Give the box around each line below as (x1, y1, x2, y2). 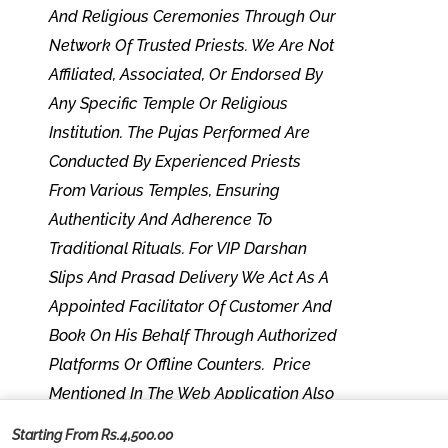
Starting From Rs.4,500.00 (12, 426, 173, 443)
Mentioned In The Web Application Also (48, 384, 334, 403)
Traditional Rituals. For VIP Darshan (48, 239, 307, 258)
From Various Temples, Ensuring (48, 181, 280, 200)
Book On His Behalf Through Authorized (48, 326, 337, 345)
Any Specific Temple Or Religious (48, 94, 288, 113)
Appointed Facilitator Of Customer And (48, 297, 332, 316)
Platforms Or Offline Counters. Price (48, 355, 311, 374)
